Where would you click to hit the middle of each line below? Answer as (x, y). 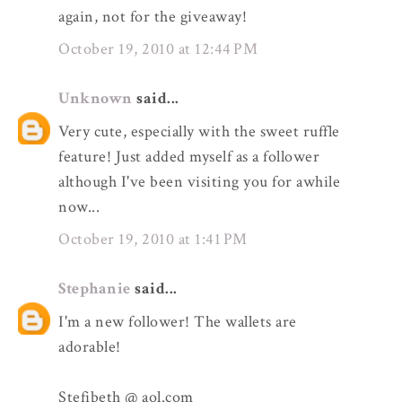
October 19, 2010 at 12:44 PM (158, 49)
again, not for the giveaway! (153, 16)
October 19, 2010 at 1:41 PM (153, 240)
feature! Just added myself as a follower (189, 156)
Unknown (96, 98)
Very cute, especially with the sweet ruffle (199, 131)
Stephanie (95, 288)
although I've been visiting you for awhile (199, 181)
